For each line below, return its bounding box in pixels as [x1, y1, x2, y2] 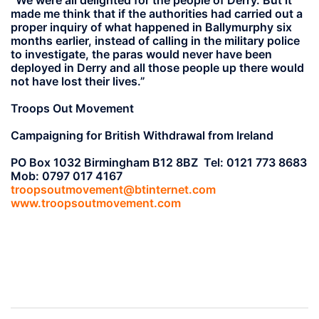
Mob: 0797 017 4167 [11, 169, 122, 184]
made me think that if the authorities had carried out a [11, 6, 303, 21]
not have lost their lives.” [11, 73, 145, 88]
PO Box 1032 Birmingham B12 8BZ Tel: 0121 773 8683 [11, 155, 307, 170]
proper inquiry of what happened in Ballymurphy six [11, 19, 292, 34]
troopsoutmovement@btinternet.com [11, 182, 216, 197]
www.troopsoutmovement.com [11, 196, 181, 211]
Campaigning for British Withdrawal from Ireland [11, 128, 273, 143]
